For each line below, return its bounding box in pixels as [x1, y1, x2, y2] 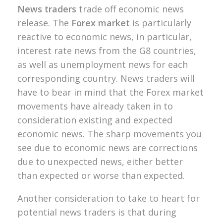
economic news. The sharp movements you [17, 127, 202, 140]
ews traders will [127, 72, 195, 84]
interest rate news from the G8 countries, [17, 44, 196, 56]
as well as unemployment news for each [17, 58, 188, 70]
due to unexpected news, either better [17, 155, 183, 167]
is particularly [130, 16, 191, 29]
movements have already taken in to [17, 100, 173, 112]
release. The [17, 16, 71, 29]
